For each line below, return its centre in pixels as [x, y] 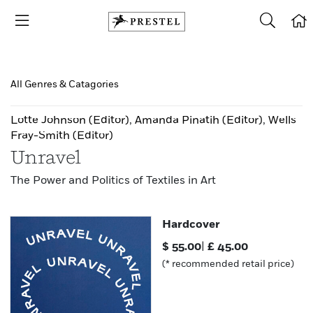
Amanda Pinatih [177, 121]
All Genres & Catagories [65, 84]
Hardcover [191, 225]
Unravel [46, 159]
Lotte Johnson [48, 121]
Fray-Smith [40, 136]
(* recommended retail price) [228, 264]
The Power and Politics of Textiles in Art [113, 181]
